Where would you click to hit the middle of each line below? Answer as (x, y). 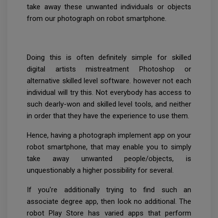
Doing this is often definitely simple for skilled (109, 57)
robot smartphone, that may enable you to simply (109, 147)
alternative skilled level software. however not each (109, 81)
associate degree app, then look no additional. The (109, 201)
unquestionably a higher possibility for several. (100, 170)
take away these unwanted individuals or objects (109, 7)
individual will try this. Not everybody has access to (109, 92)
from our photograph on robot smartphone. (97, 18)
